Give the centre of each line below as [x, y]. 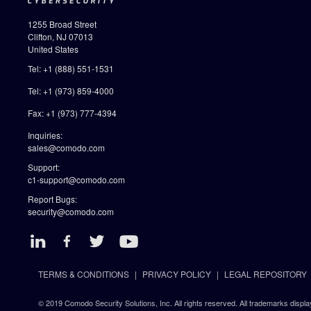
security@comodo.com [71, 211]
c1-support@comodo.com [76, 179]
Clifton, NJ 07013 [60, 36]
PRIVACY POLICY [177, 274]
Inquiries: [45, 135]
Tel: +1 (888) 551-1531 [71, 68]
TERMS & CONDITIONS [84, 274]
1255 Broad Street [62, 24]
